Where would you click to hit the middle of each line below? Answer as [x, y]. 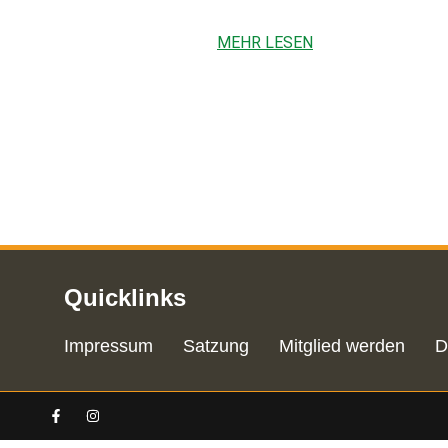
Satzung [216, 345]
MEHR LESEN [265, 43]
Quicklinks [125, 297]
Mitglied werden [342, 345]
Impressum [108, 345]
